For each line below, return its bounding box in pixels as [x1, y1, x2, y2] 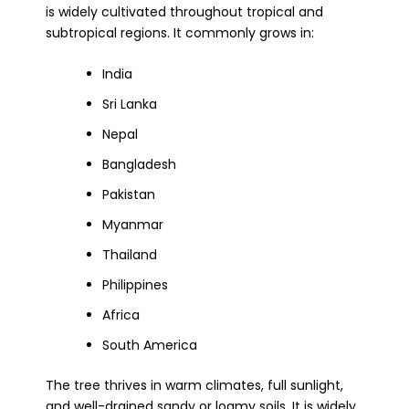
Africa [102, 306, 140, 325]
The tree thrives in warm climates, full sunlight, [46, 376, 343, 395]
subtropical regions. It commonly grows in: [46, 23, 314, 42]
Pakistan [102, 185, 155, 204]
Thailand [102, 246, 157, 265]
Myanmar [102, 215, 163, 235]
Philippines [102, 276, 168, 295]
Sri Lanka [102, 95, 157, 114]
